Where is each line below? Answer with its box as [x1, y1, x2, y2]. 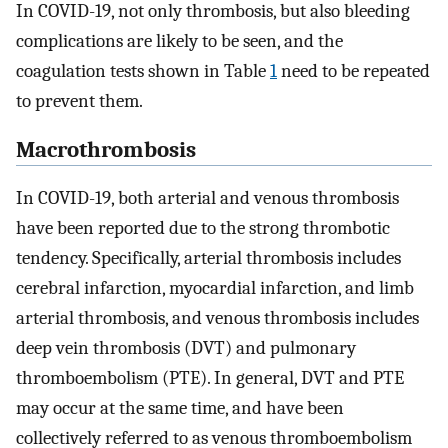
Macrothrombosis [16, 136, 196, 163]
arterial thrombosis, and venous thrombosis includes [16, 307, 419, 330]
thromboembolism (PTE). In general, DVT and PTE [16, 367, 404, 390]
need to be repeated [277, 59, 430, 82]
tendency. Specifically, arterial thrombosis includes [16, 247, 401, 270]
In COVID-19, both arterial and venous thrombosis [16, 187, 399, 210]
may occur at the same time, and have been [16, 397, 344, 420]
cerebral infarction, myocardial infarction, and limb [16, 277, 414, 300]
